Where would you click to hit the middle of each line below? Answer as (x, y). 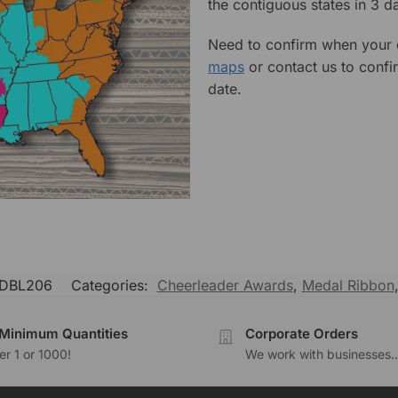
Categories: (111, 286)
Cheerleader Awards (225, 286)
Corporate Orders (302, 334)
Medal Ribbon (348, 286)
